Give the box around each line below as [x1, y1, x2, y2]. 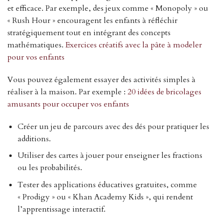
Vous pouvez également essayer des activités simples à [7, 74, 196, 85]
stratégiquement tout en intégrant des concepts [7, 27, 171, 39]
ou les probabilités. [17, 162, 82, 174]
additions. [17, 133, 51, 144]
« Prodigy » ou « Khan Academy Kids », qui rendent [17, 191, 193, 202]
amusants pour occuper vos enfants [7, 98, 129, 109]
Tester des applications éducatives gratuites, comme [17, 179, 197, 190]
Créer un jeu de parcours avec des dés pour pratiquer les [17, 121, 209, 132]
